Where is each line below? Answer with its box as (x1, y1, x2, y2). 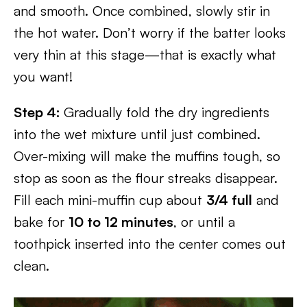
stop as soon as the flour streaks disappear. (14, 169, 278, 186)
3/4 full (206, 191, 252, 208)
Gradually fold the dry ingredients (64, 103, 269, 121)
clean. (14, 257, 49, 274)
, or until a (173, 213, 235, 230)
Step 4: (14, 103, 64, 121)
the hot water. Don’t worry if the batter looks (14, 24, 286, 41)
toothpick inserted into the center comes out (14, 235, 286, 252)
